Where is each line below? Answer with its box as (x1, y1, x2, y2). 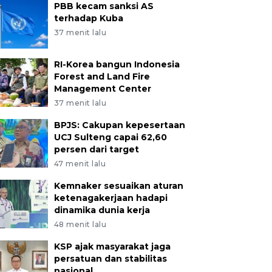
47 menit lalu (53, 159, 106, 168)
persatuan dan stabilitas (53, 253, 167, 264)
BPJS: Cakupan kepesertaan (53, 120, 185, 131)
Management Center (53, 83, 151, 94)
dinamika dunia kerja (53, 205, 150, 216)
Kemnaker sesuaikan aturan (53, 180, 183, 191)
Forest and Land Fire (53, 71, 150, 82)
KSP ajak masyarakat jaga (53, 241, 171, 252)
